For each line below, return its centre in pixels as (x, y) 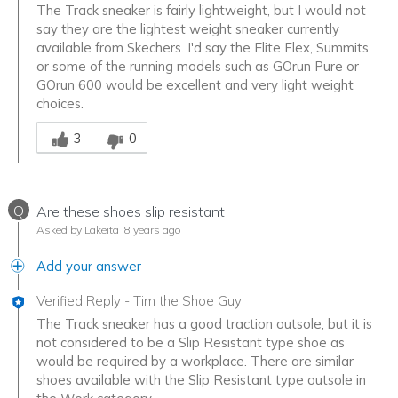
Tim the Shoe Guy (187, 300)
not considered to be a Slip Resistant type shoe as (191, 342)
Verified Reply (79, 300)
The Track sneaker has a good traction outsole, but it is (204, 323)
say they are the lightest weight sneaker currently (188, 28)
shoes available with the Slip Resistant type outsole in (201, 379)
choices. (60, 103)
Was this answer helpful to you (130, 121)
